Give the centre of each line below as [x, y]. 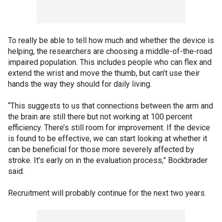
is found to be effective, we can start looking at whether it [108, 138]
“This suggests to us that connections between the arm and [111, 106]
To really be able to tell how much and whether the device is [111, 40]
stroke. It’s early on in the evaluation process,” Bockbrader [108, 160]
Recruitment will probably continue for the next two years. [107, 193]
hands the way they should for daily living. [80, 84]
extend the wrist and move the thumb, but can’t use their [104, 73]
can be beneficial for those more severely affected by [101, 149]
